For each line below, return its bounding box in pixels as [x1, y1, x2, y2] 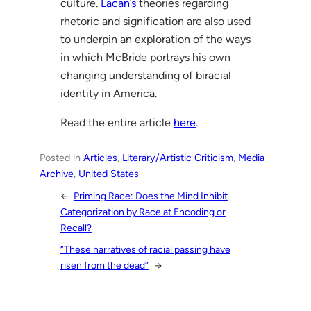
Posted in [40, 151, 84, 164]
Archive [40, 167, 74, 180]
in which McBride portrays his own [60, 50, 230, 64]
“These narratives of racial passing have [60, 244, 230, 256]
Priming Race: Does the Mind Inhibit [73, 190, 228, 203]
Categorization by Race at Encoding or [60, 206, 226, 219]
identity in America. [60, 86, 157, 100]
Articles [83, 151, 118, 164]
